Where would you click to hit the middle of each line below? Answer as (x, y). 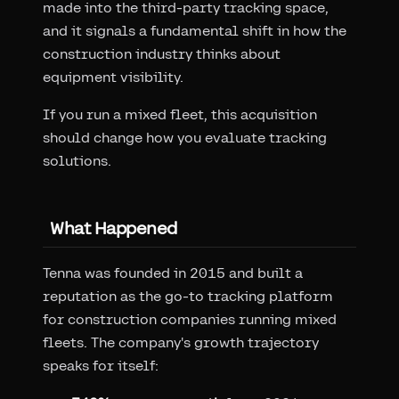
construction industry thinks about (162, 53)
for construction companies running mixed (190, 319)
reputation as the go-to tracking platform (188, 296)
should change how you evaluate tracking (185, 137)
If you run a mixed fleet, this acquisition (180, 114)
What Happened (114, 227)
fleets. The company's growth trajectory (181, 342)
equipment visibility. (113, 77)
